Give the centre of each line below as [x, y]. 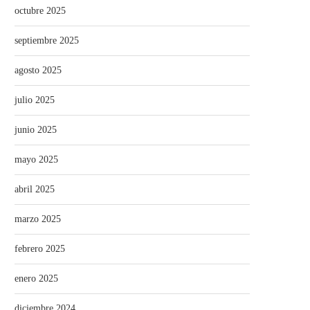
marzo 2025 [38, 219]
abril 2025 [35, 190]
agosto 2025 [38, 71]
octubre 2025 [40, 11]
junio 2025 [36, 130]
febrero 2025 [40, 249]
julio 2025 [35, 100]
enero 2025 [36, 279]
